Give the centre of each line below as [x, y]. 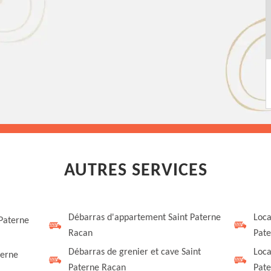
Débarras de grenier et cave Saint [135, 252]
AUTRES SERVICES [135, 171]
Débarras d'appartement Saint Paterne [145, 218]
